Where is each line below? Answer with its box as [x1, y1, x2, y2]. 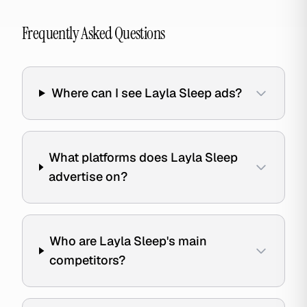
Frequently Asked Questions [22, 23, 165, 44]
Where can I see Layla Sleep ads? [51, 85, 243, 101]
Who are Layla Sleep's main [49, 233, 208, 249]
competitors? [49, 252, 126, 268]
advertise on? [48, 169, 127, 184]
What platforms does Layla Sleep [48, 149, 238, 165]
